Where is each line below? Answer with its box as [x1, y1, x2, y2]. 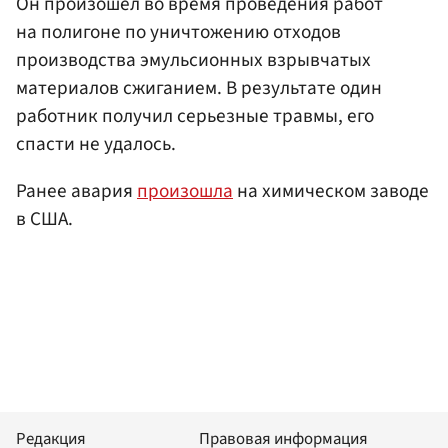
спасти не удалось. [16, 130, 176, 159]
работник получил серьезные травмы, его [16, 102, 374, 131]
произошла [137, 177, 233, 206]
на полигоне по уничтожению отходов [16, 18, 341, 47]
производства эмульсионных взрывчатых [16, 46, 371, 75]
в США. [16, 205, 73, 234]
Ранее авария [16, 177, 137, 206]
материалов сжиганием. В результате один [16, 74, 382, 103]
